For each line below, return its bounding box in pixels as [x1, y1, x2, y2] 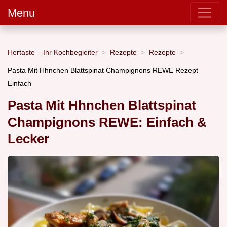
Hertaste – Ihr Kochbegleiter [8, 48, 98, 56]
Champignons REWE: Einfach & [8, 115, 207, 130]
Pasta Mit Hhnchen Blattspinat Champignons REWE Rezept [8, 66, 198, 74]
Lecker [8, 132, 49, 146]
